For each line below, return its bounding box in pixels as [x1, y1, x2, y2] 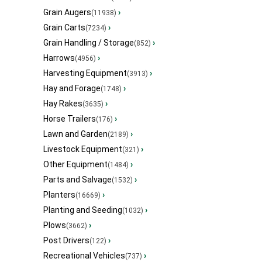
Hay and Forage [43, 84, 101, 94]
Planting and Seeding [43, 205, 122, 215]
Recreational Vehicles [43, 251, 125, 261]
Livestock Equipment [43, 144, 122, 154]
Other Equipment [43, 160, 108, 170]
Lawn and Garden [43, 129, 108, 139]
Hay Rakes [43, 99, 82, 109]
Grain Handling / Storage [43, 38, 134, 48]
